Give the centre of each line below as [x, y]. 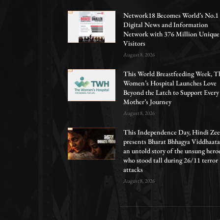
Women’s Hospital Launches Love [170, 83]
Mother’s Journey [148, 102]
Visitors [135, 43]
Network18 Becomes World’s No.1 [171, 15]
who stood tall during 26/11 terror [171, 160]
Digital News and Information [166, 25]
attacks [133, 170]
